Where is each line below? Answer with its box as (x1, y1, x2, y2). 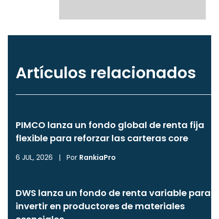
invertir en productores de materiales (16, 200, 185, 212)
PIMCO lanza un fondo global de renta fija (16, 119, 204, 131)
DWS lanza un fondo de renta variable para (16, 187, 211, 199)
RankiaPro (79, 153, 116, 162)
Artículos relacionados (16, 62, 196, 84)
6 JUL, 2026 (16, 153, 53, 162)
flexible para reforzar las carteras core (16, 132, 188, 144)
